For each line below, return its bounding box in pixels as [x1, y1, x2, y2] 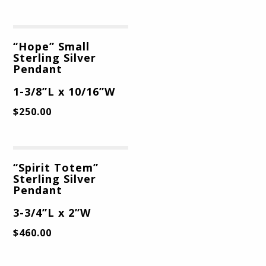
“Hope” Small [13, 39, 90, 53]
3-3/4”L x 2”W [13, 205, 91, 220]
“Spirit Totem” [13, 160, 99, 175]
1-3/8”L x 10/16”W [13, 84, 116, 99]
